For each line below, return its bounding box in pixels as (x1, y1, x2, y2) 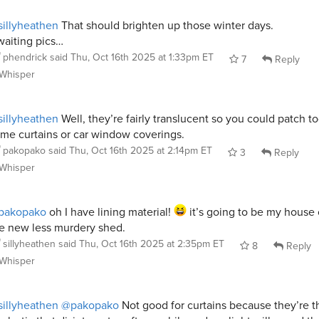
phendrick (3, 50, 47, 65)
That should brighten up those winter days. (58, 17, 273, 33)
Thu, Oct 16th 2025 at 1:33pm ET (70, 50, 214, 65)
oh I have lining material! (46, 204, 174, 220)
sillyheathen (3, 236, 56, 251)
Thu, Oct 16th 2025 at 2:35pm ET (79, 236, 224, 251)
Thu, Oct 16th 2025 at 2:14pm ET (69, 143, 212, 158)
